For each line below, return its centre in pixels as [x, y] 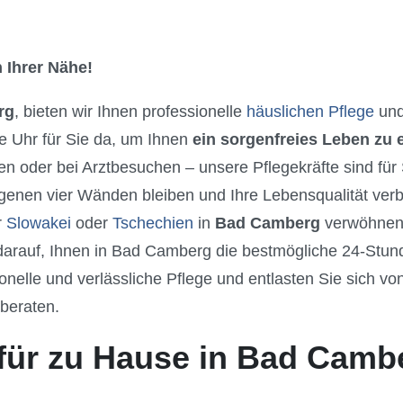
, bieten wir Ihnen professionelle [130, 111]
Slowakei [39, 223]
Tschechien [153, 223]
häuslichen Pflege [310, 111]
